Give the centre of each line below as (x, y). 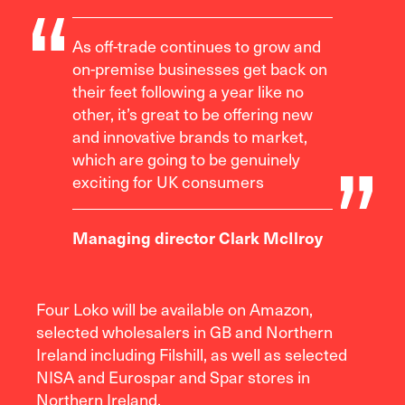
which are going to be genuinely (187, 159)
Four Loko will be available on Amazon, (174, 309)
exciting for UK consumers (169, 182)
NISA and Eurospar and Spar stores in (173, 377)
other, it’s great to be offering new (193, 114)
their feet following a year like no (188, 91)
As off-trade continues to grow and (197, 46)
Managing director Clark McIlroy (198, 238)
